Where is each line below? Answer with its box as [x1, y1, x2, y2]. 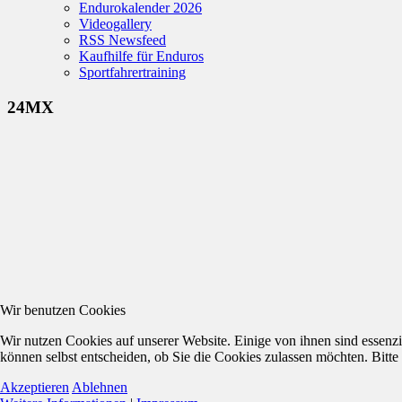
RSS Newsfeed [79, 32, 166, 48]
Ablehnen [72, 379, 127, 395]
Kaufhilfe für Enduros [79, 48, 204, 64]
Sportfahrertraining [79, 65, 186, 80]
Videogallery [79, 16, 152, 31]
